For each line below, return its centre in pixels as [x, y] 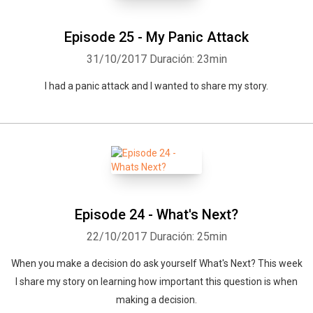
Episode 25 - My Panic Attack [156, 37]
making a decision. [156, 300]
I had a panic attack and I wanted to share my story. [156, 86]
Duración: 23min [188, 59]
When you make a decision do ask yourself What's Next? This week [156, 263]
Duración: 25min [188, 236]
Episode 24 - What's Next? [156, 214]
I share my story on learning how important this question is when [156, 282]
